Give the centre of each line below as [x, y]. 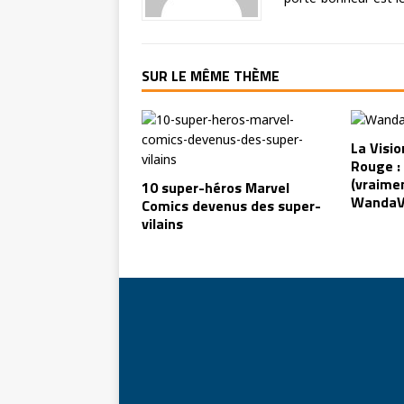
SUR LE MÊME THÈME [211, 75]
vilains [162, 223]
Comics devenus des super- [231, 205]
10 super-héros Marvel [216, 187]
